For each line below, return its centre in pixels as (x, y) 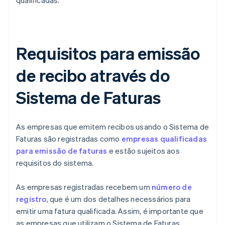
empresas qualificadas (164, 139)
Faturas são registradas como (69, 139)
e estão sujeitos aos (143, 151)
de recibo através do (93, 75)
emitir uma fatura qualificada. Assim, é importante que (110, 211)
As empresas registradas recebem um (84, 187)
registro (31, 199)
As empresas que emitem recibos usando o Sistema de (113, 127)
